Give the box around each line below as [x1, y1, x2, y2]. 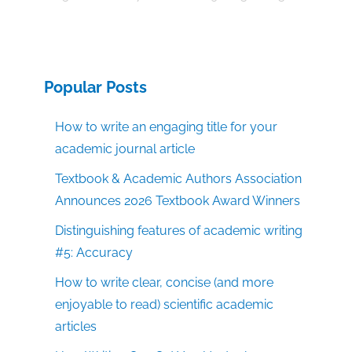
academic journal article [55, 141, 196, 157]
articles [55, 319, 97, 335]
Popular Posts [44, 78, 147, 97]
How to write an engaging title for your [55, 119, 278, 135]
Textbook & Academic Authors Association [55, 171, 302, 187]
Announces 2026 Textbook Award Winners [55, 193, 301, 209]
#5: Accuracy [55, 245, 134, 261]
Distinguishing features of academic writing [55, 223, 303, 239]
